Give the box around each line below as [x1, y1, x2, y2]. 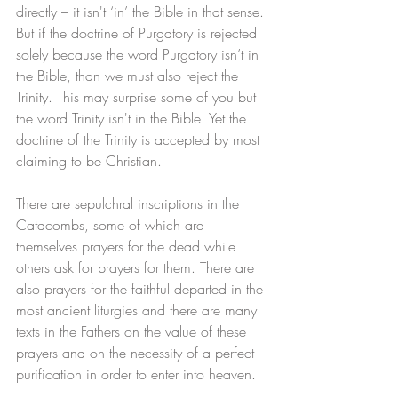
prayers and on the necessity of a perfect [16, 343, 259, 363]
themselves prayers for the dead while [16, 236, 240, 257]
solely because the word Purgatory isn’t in [16, 44, 263, 65]
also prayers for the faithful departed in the [16, 279, 267, 299]
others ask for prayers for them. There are [16, 258, 259, 278]
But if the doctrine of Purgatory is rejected [16, 23, 261, 44]
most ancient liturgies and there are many [16, 300, 261, 321]
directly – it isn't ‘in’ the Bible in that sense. [16, 2, 268, 22]
